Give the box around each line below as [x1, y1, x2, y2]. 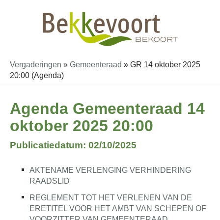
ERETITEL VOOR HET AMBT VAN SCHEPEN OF [29, 204, 206, 213]
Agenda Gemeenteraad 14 [10, 100, 205, 117]
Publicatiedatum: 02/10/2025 [10, 140, 137, 150]
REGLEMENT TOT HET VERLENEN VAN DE [29, 193, 192, 202]
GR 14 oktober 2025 [130, 60, 200, 69]
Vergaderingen [10, 60, 61, 69]
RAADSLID [29, 177, 70, 185]
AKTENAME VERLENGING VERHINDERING [29, 166, 191, 174]
